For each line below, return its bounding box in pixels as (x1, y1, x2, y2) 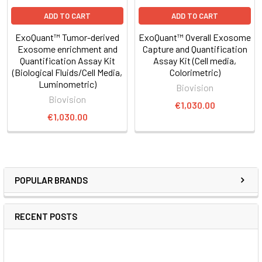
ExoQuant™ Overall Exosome (139, 31, 251, 43)
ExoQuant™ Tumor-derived (15, 31, 119, 43)
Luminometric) (38, 78, 96, 89)
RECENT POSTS (15, 211, 77, 222)
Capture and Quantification (142, 43, 247, 54)
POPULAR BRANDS (15, 174, 88, 185)
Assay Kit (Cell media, (153, 54, 236, 66)
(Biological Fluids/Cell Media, (12, 66, 122, 78)
